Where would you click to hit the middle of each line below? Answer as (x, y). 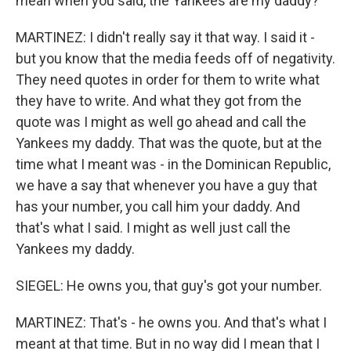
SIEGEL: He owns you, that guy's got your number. (169, 286)
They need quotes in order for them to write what (168, 80)
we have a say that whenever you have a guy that (166, 185)
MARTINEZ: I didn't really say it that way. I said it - (165, 37)
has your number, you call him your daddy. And (158, 206)
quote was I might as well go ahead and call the (161, 122)
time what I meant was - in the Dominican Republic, (173, 164)
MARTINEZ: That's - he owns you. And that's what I (171, 322)
